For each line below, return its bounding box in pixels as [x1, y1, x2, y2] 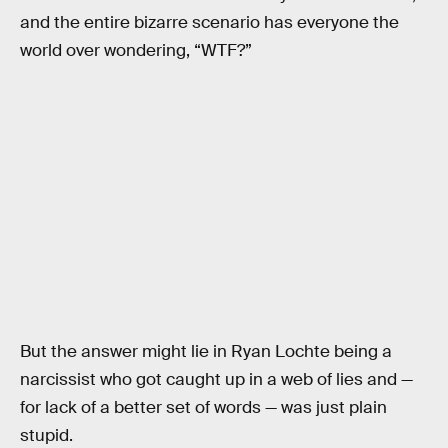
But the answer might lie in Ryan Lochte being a [20, 340, 392, 362]
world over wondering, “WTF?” [20, 40, 252, 62]
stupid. [20, 424, 73, 446]
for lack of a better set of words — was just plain [20, 396, 387, 418]
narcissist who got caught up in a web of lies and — [20, 368, 413, 390]
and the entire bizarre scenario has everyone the [20, 12, 399, 34]
